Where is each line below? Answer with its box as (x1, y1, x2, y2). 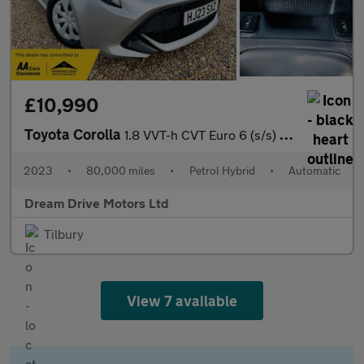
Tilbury (44, 226, 84, 242)
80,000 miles (86, 163, 156, 178)
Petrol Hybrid (188, 163, 255, 178)
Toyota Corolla (24, 125, 124, 144)
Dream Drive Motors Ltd (24, 195, 169, 211)
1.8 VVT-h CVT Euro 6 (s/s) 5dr (124, 127, 279, 143)
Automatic (288, 163, 340, 178)
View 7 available (126, 292, 238, 310)
